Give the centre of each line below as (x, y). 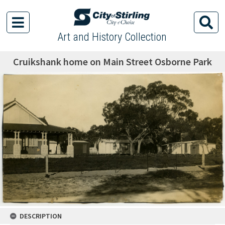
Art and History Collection (112, 37)
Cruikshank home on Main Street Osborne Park (113, 62)
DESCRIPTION (41, 216)
